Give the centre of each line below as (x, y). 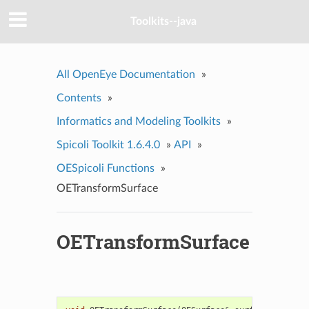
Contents (79, 98)
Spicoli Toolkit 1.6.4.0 (108, 144)
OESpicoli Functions (105, 168)
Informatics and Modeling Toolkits (138, 121)
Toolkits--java (163, 22)
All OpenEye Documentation (126, 74)
